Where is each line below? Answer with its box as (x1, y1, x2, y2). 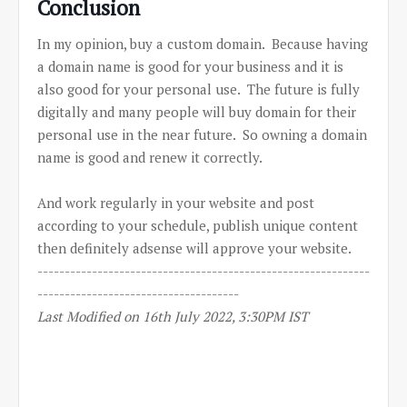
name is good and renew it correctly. (37, 148, 263, 166)
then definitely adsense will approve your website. (37, 239, 352, 257)
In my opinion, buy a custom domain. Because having (37, 35, 368, 53)
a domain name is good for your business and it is (37, 57, 343, 75)
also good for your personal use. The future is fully (37, 80, 360, 98)
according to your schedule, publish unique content (37, 216, 358, 234)
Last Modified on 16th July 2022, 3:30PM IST (37, 307, 308, 325)
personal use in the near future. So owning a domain (37, 125, 367, 144)
